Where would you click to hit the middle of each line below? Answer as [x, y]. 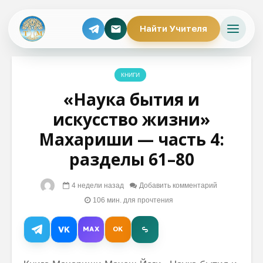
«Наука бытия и [131, 99]
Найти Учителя [173, 28]
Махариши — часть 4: [131, 139]
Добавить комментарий [178, 185]
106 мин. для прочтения [133, 200]
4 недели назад [97, 185]
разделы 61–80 [131, 159]
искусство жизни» [131, 119]
